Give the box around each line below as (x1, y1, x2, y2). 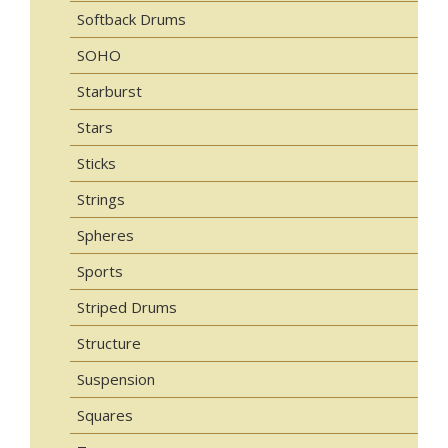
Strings (77, 189, 125, 210)
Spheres (77, 225, 134, 246)
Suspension (77, 369, 155, 390)
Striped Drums (77, 297, 177, 318)
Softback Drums (77, 9, 186, 30)
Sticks (77, 153, 116, 174)
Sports (77, 261, 123, 282)
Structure (77, 333, 141, 354)
